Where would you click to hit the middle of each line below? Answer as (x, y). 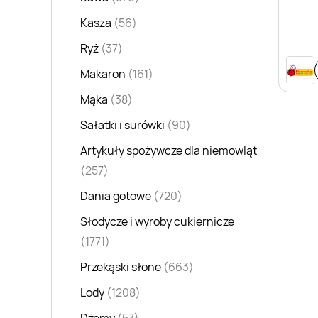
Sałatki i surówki (122, 125)
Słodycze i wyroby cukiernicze (157, 222)
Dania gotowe (116, 196)
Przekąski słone (121, 267)
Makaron (103, 74)
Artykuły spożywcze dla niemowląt (169, 151)
